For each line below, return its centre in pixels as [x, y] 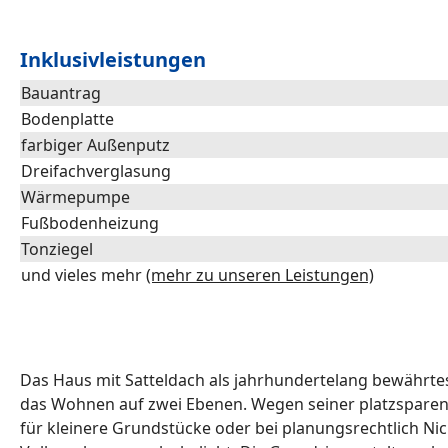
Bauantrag [61, 93]
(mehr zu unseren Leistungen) [260, 275]
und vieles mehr [83, 275]
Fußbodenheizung [90, 223]
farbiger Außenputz [95, 145]
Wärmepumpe [75, 197]
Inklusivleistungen [113, 59]
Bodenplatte [67, 119]
